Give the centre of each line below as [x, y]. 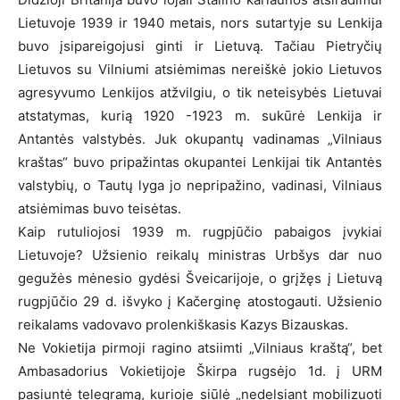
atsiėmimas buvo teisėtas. [100, 208]
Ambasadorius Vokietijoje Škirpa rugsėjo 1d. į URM [200, 371]
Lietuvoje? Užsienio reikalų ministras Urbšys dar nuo [200, 254]
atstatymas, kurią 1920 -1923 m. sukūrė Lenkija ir [200, 115]
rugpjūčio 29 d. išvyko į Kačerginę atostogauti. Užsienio [200, 301]
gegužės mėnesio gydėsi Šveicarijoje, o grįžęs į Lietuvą [200, 278]
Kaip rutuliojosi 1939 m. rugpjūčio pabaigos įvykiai [200, 231]
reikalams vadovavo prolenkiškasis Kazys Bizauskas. [183, 324]
